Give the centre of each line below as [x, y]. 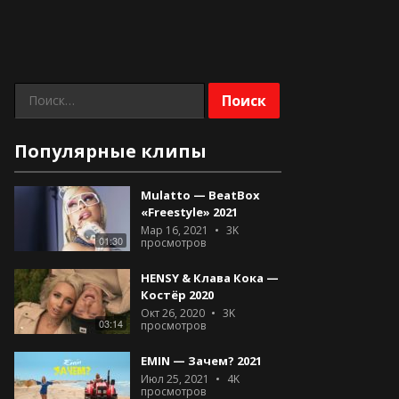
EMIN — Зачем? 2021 [201, 361]
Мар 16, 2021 [175, 230]
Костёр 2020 [177, 295]
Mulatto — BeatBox [200, 195]
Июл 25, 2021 [175, 379]
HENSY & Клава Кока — [210, 278]
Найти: [37, 93]
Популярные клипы [110, 151]
